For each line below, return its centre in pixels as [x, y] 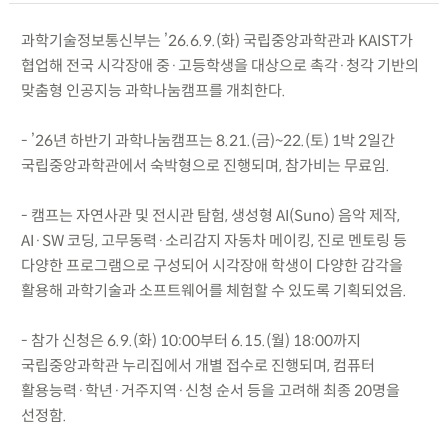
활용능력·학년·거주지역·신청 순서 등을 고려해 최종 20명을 [210, 390]
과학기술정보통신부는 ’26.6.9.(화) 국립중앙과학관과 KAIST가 [216, 40]
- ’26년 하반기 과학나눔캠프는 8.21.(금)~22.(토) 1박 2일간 [207, 140]
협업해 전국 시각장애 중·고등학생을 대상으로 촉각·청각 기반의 [219, 65]
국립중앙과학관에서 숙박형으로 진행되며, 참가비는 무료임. [205, 165]
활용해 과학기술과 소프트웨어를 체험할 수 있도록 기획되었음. [213, 290]
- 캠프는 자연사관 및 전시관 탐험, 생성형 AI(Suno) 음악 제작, [210, 215]
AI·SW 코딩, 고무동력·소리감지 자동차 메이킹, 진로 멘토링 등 [213, 240]
